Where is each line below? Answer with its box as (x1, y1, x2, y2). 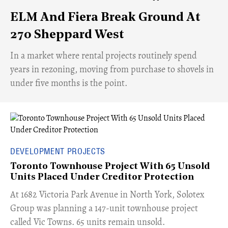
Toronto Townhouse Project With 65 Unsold (10, 162, 210, 172)
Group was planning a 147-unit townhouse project (10, 202, 198, 215)
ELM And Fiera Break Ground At (10, 12, 201, 24)
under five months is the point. (10, 77, 127, 90)
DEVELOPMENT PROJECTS (10, 146, 105, 157)
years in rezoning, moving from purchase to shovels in (10, 63, 214, 76)
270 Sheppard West (10, 29, 124, 42)
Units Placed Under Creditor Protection (10, 173, 194, 183)
